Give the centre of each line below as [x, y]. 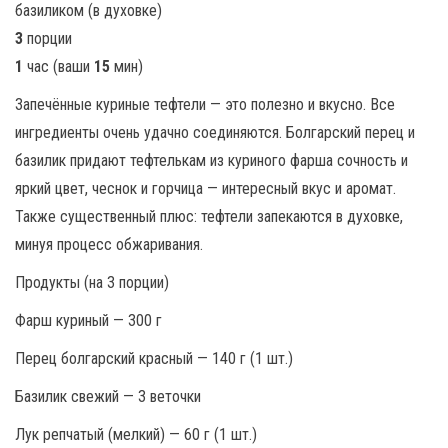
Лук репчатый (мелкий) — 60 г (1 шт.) [136, 434]
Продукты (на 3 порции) [92, 282]
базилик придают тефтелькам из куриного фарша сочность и [211, 160]
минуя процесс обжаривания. [109, 244]
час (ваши [58, 66]
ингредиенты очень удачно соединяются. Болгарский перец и [215, 132]
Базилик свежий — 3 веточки [108, 396]
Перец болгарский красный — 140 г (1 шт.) [154, 358]
